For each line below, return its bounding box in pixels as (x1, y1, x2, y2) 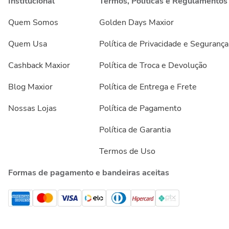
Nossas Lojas (8, 103, 57, 114)
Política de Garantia (99, 124, 171, 135)
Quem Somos (8, 17, 58, 28)
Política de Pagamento (99, 103, 181, 114)
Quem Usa (8, 38, 47, 50)
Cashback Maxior (8, 60, 70, 71)
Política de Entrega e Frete (99, 81, 197, 93)
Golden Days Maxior (99, 17, 174, 28)
